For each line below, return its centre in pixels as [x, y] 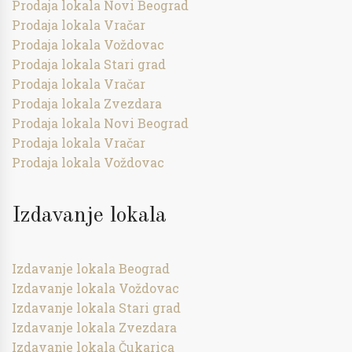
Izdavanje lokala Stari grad [96, 308]
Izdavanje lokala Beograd [91, 268]
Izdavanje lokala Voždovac [95, 288]
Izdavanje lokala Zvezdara [94, 327]
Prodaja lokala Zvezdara [87, 103]
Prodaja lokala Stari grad [89, 64]
